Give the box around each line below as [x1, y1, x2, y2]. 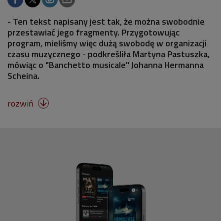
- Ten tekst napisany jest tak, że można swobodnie [7, 14, 205, 28]
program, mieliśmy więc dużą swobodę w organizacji [7, 36, 207, 50]
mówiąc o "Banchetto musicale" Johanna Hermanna [7, 58, 204, 72]
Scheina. [7, 69, 39, 82]
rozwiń [7, 96, 36, 110]
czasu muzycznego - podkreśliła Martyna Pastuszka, [7, 47, 210, 61]
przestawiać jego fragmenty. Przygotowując [7, 25, 180, 39]
